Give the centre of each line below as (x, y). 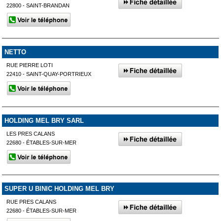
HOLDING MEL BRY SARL (44, 120)
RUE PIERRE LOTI (30, 65)
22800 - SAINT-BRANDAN (38, 5)
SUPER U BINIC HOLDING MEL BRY (59, 189)
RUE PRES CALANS (32, 202)
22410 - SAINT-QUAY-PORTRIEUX (49, 74)
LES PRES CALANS (31, 133)
